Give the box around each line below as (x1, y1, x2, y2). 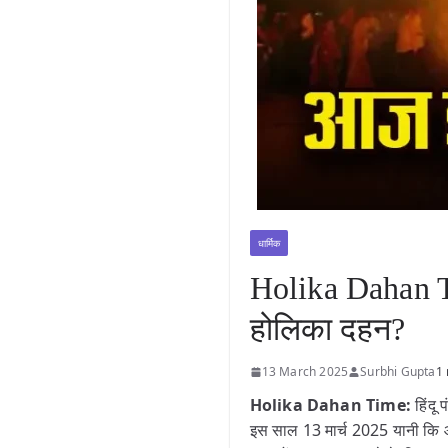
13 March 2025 (261, 363, 349, 380)
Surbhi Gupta (360, 363, 436, 380)
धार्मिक (257, 236, 281, 250)
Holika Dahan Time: (249, 394, 416, 416)
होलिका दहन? (249, 311, 406, 347)
